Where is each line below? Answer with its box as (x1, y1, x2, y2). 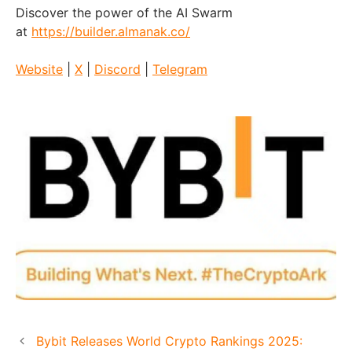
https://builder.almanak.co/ (31, 24, 190, 40)
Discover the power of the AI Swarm (16, 5, 233, 21)
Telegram (152, 61, 207, 78)
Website (16, 61, 63, 78)
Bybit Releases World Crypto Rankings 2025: (35, 332, 302, 349)
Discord (94, 61, 141, 78)
